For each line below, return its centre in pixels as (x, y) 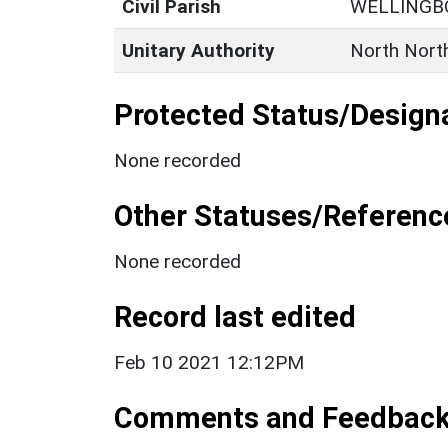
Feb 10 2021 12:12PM (209, 362)
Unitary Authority (198, 50)
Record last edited (235, 316)
